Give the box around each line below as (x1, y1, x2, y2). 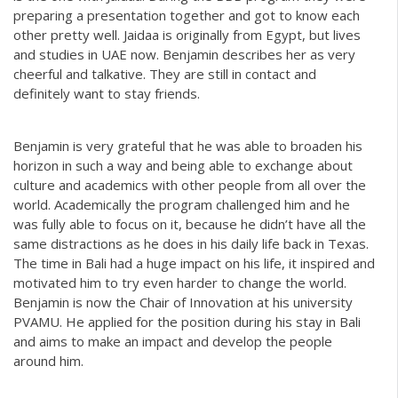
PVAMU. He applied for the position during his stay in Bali (13, 313, 361, 331)
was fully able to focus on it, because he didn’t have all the (13, 215, 366, 234)
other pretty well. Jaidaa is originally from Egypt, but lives (13, 25, 361, 44)
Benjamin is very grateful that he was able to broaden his (13, 137, 362, 155)
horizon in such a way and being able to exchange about (13, 156, 353, 175)
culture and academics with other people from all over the (13, 176, 366, 195)
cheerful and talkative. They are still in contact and (13, 64, 316, 83)
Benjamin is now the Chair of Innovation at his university (13, 293, 353, 312)
